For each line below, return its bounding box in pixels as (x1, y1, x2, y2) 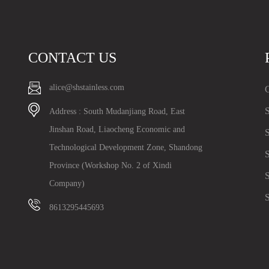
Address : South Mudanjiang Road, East (49, 106, 185, 116)
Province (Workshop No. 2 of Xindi (49, 160, 172, 170)
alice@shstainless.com (49, 82, 124, 92)
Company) (49, 178, 85, 188)
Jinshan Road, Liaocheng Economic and (49, 124, 185, 134)
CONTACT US (28, 49, 116, 65)
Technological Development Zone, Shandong (49, 142, 202, 152)
